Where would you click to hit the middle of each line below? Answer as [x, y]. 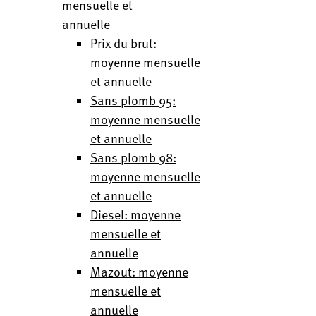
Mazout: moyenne [139, 271]
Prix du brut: [123, 43]
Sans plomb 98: [133, 157]
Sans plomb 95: [133, 100]
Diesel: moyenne [135, 214]
